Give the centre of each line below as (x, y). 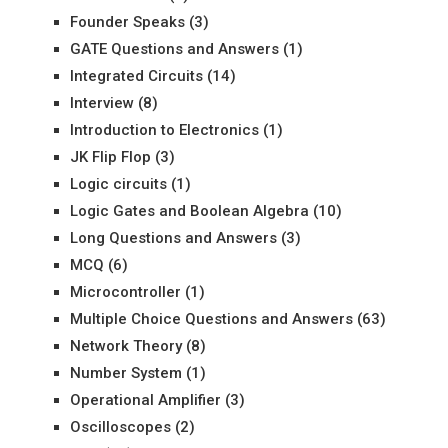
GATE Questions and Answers (174, 49)
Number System (125, 373)
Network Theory (125, 346)
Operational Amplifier (145, 400)
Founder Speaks (127, 22)
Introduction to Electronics (164, 130)
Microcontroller (125, 292)
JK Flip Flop (110, 157)
